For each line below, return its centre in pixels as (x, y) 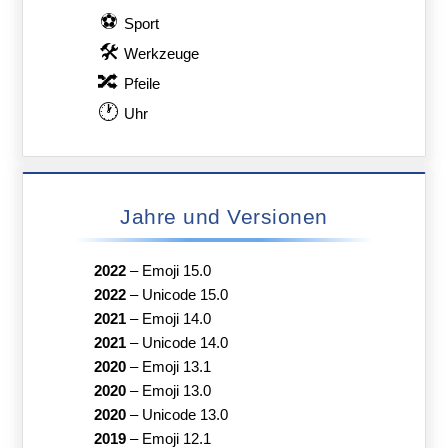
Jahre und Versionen (224, 217)
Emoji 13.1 (176, 366)
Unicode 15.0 (184, 294)
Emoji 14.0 (176, 318)
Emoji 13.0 (176, 390)
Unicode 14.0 (184, 342)
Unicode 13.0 (184, 414)
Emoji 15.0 (176, 270)
